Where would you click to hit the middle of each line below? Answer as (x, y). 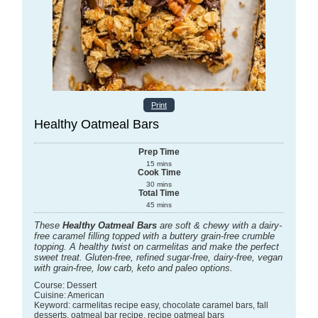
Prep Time (159, 152)
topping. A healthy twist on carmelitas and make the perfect (156, 247)
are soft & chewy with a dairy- (219, 225)
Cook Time (159, 172)
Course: (49, 285)
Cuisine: (50, 295)
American (86, 295)
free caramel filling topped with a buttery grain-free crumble (154, 236)
